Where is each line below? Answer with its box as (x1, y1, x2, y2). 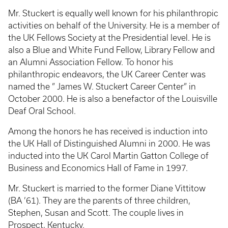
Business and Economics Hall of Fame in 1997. (8, 163, 188, 173)
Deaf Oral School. (8, 106, 76, 116)
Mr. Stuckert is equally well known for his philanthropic (8, 9, 218, 18)
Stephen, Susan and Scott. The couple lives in (8, 208, 184, 217)
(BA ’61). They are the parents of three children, (8, 196, 190, 205)
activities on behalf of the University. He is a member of (8, 21, 220, 30)
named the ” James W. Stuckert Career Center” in (8, 82, 196, 91)
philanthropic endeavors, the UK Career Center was (8, 70, 206, 79)
